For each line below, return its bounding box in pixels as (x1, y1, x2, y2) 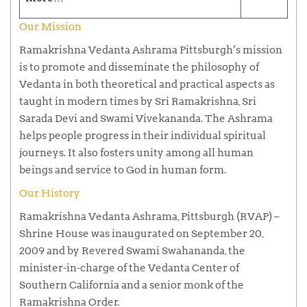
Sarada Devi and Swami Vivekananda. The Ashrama (19, 112, 273, 125)
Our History (19, 187, 80, 199)
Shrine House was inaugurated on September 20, (19, 228, 264, 240)
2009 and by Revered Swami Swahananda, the (19, 245, 245, 257)
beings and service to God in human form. (19, 164, 226, 176)
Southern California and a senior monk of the (19, 279, 244, 291)
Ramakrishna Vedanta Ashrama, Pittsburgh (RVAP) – (19, 210, 280, 223)
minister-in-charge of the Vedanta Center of (19, 262, 239, 274)
